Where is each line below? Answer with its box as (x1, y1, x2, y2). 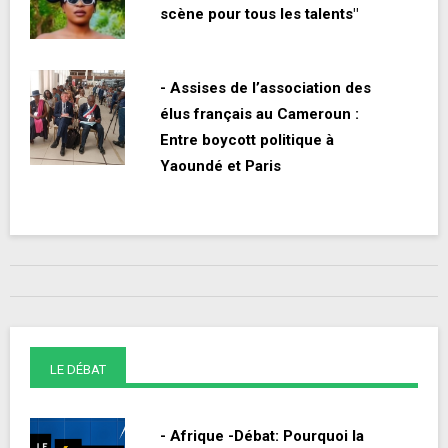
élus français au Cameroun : (160, 105, 359, 124)
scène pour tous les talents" (160, 5, 358, 24)
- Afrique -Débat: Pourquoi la (160, 427, 364, 446)
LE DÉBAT (50, 362, 106, 378)
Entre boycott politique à (160, 131, 334, 150)
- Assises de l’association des (160, 79, 371, 98)
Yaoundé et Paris (160, 157, 281, 176)
